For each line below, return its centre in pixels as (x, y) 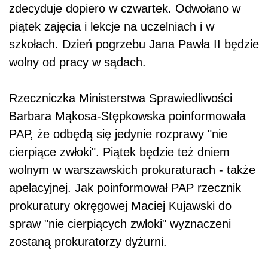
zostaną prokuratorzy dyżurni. (88, 242)
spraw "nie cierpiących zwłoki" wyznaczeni (120, 224)
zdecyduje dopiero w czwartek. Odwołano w (125, 9)
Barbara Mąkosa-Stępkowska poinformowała (127, 116)
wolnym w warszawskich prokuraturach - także (132, 170)
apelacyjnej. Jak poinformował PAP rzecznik (125, 188)
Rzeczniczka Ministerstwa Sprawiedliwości (121, 98)
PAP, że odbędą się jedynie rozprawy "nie (118, 134)
